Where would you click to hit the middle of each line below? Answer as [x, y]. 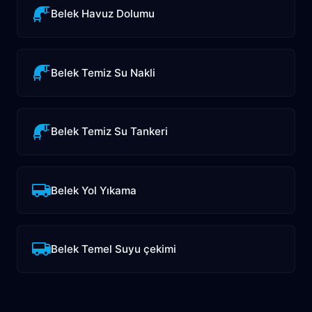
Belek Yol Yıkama [94, 190]
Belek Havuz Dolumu [103, 14]
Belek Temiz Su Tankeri [110, 132]
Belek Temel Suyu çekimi [114, 249]
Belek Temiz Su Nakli [103, 72]
